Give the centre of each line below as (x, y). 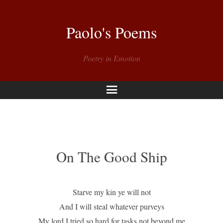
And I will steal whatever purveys (111, 206)
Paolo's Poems (111, 32)
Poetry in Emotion (111, 58)
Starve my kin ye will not (111, 192)
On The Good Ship (111, 157)
